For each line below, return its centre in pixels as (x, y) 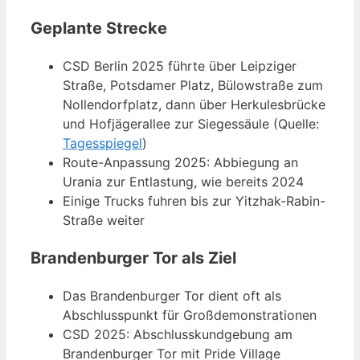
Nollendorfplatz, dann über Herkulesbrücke (194, 105)
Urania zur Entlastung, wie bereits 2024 (183, 182)
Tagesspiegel (102, 143)
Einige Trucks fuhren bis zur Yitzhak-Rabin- (194, 201)
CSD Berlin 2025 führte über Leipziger (180, 66)
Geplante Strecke (99, 29)
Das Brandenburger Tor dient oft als (172, 296)
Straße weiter (104, 221)
